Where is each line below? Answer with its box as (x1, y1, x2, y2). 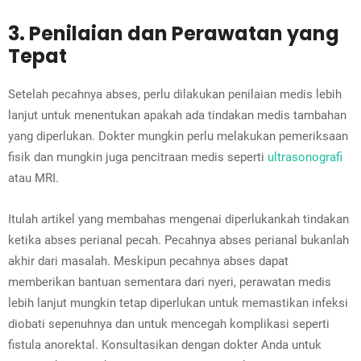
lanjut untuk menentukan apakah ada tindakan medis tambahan (8, 108, 346, 123)
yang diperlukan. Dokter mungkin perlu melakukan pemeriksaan (8, 129, 348, 144)
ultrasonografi (268, 150, 342, 165)
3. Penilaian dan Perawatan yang (8, 20, 339, 48)
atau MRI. (8, 171, 59, 186)
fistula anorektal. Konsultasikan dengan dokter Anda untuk (8, 338, 322, 353)
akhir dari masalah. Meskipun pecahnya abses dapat (8, 254, 288, 269)
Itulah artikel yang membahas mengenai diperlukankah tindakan (8, 212, 349, 227)
